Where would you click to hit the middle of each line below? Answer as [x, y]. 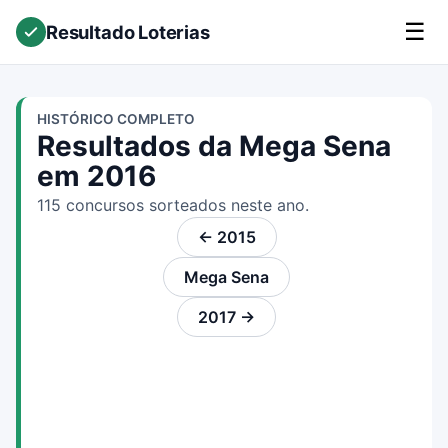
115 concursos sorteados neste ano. [173, 205]
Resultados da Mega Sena [214, 146]
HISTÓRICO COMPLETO [116, 119]
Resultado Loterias [128, 31]
